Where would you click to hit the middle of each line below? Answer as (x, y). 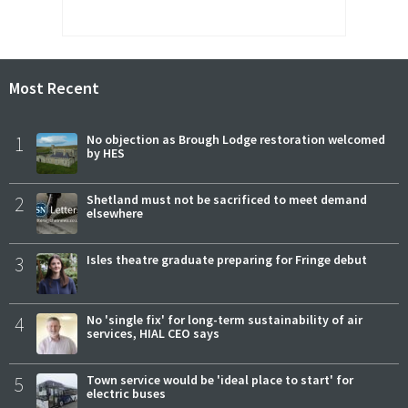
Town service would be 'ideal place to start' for (220, 380)
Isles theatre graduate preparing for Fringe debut (227, 260)
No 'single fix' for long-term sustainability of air (224, 320)
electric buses (126, 394)
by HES (106, 153)
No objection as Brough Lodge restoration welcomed (236, 140)
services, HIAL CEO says (153, 334)
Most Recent (54, 87)
